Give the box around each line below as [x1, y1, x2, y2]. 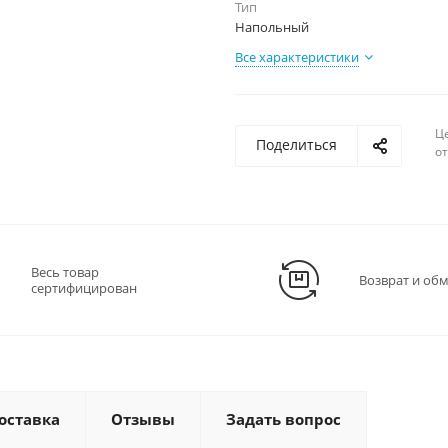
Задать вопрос [226, 409, 341, 429]
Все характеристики [235, 48, 359, 66]
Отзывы [111, 409, 175, 429]
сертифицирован [31, 279, 137, 297]
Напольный [235, 18, 309, 36]
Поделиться [256, 135, 337, 154]
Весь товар [31, 263, 99, 281]
